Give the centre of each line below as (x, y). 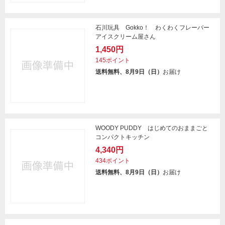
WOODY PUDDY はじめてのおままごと (155, 128)
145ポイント (113, 60)
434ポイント (113, 161)
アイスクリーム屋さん (126, 37)
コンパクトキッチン (123, 137)
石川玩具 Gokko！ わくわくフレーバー (152, 28)
